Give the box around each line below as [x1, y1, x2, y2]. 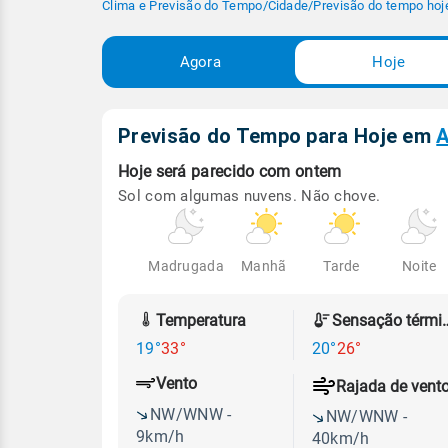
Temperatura [156, 310, 246, 330]
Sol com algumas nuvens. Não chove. [118, 187, 381, 205]
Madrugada [148, 258, 224, 274]
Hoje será [118, 162, 187, 181]
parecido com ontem [191, 162, 342, 181]
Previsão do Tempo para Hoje [118, 124, 403, 148]
